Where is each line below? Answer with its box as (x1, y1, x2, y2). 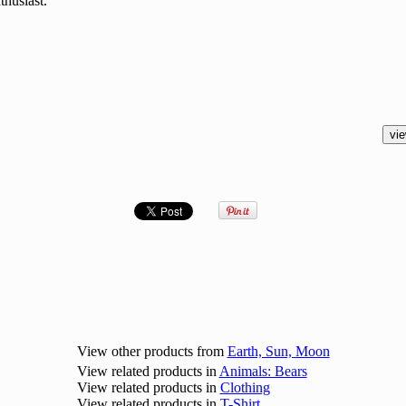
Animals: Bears (218, 363, 307, 379)
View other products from (76, 343, 227, 359)
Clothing (219, 380, 270, 395)
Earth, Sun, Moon (227, 343, 330, 359)
